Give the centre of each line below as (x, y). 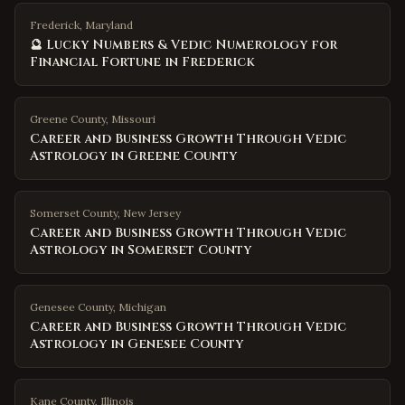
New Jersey (152, 213)
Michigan (142, 307)
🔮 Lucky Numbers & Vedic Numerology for (184, 45)
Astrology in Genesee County (137, 344)
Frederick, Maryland (81, 25)
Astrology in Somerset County (141, 250)
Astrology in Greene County (133, 156)
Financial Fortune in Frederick (142, 62)
